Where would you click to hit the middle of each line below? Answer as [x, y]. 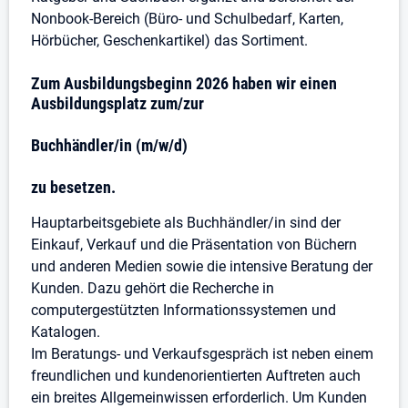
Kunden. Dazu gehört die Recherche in [153, 288]
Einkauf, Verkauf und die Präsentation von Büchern [194, 245]
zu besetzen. [73, 187]
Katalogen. [66, 332]
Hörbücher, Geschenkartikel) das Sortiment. [169, 41]
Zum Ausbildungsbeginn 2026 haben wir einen [184, 83]
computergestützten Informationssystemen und [184, 310]
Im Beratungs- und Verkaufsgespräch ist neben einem [202, 354]
